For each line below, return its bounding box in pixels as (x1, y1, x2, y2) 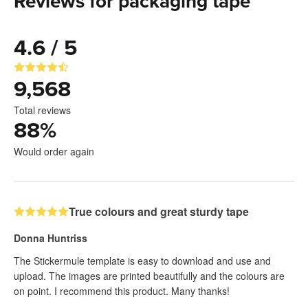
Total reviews (14, 102, 71, 117)
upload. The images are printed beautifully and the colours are (14, 268, 285, 283)
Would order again (14, 144, 94, 158)
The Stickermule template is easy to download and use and (14, 253, 271, 267)
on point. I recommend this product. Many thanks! (14, 283, 230, 298)
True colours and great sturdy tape (69, 203, 249, 219)
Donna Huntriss (14, 230, 87, 245)
